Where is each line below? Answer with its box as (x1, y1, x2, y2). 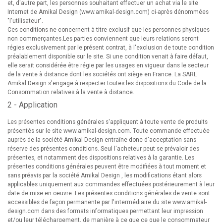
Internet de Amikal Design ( (7, 8, 81, 15)
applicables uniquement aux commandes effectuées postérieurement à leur (7, 181, 215, 188)
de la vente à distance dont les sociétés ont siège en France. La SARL (7, 71, 197, 78)
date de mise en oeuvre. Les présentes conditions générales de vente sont (7, 190, 210, 197)
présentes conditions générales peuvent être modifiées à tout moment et (7, 163, 206, 170)
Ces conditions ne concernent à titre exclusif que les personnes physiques (7, 26, 210, 33)
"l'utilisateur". (7, 17, 43, 24)
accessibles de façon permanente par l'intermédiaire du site (7, 199, 172, 206)
